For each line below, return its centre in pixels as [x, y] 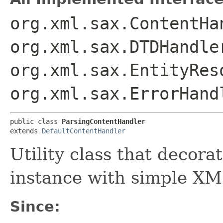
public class [36, 121]
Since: [35, 207]
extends [26, 131]
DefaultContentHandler [84, 131]
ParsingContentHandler [104, 121]
